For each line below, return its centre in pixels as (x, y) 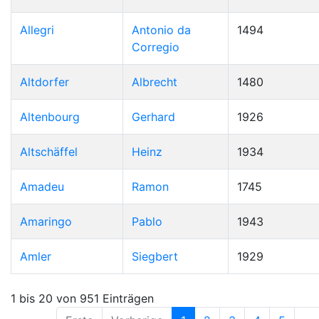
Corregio (156, 47)
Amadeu (42, 187)
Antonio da (161, 30)
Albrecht (155, 82)
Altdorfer (45, 82)
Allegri (37, 30)
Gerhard (153, 117)
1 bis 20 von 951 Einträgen (82, 298)
